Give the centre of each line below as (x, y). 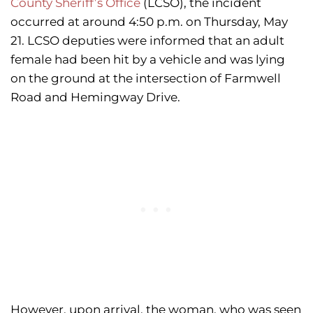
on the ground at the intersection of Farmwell (146, 79)
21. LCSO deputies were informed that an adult (147, 41)
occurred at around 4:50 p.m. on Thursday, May (149, 22)
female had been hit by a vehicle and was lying (148, 60)
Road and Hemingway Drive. (95, 97)
